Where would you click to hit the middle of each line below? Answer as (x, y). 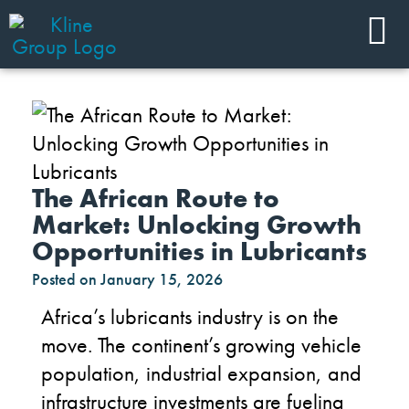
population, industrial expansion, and (201, 373)
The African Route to (156, 199)
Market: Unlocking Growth (197, 225)
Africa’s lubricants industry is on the (190, 316)
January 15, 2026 (162, 279)
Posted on (64, 279)
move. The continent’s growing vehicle (201, 345)
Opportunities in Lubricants (199, 252)
